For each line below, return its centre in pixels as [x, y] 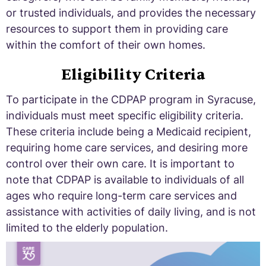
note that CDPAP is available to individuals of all [125, 180]
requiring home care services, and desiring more [127, 148]
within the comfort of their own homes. [106, 45]
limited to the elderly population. [87, 228]
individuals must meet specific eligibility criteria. [125, 115]
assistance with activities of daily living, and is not [131, 212]
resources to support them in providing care [117, 29]
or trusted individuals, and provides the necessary [131, 13]
